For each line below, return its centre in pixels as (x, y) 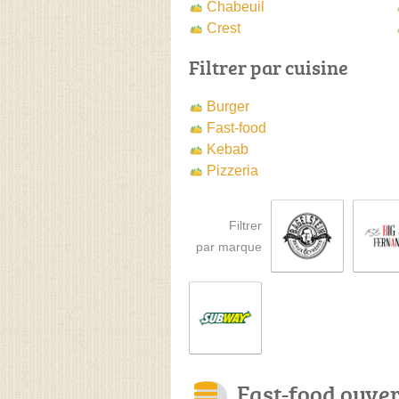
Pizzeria (232, 171)
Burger (228, 106)
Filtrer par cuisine (269, 67)
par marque (229, 247)
